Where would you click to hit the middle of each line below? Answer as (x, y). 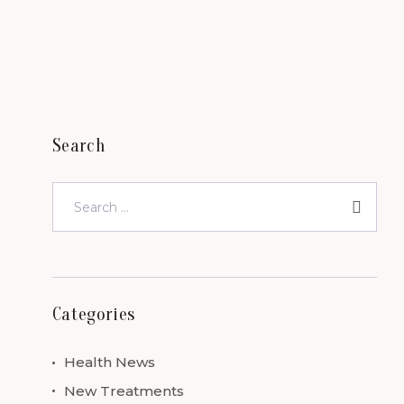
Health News (110, 362)
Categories (94, 314)
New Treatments (124, 390)
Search (79, 146)
